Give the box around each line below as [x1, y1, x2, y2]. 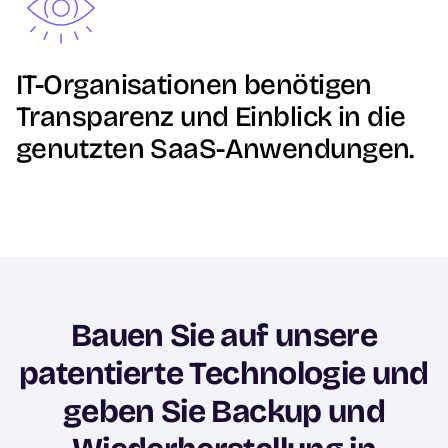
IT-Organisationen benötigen [16, 68, 372, 102]
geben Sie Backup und [62, 392, 386, 431]
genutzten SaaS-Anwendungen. [16, 132, 414, 166]
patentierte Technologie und [19, 354, 429, 393]
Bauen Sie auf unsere [70, 316, 378, 355]
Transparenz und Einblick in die [16, 100, 406, 134]
